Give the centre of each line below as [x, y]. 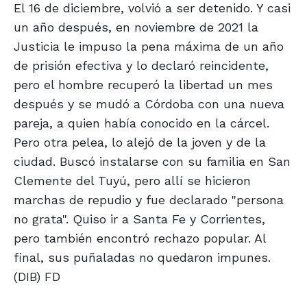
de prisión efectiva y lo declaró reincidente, [141, 66]
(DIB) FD [37, 277]
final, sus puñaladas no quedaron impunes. [142, 258]
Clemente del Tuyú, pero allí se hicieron [132, 181]
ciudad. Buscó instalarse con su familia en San [152, 162]
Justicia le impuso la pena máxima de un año [149, 47]
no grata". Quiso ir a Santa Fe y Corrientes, [139, 219]
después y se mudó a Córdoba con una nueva [149, 104]
